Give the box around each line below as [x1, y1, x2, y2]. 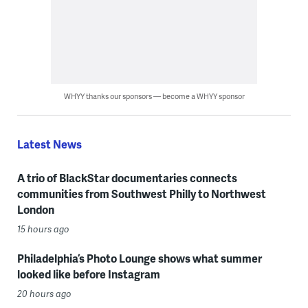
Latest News [16, 136, 82, 153]
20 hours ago [16, 287, 71, 300]
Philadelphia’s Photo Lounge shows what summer [16, 250, 262, 267]
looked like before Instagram [16, 266, 160, 283]
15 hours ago [16, 223, 69, 236]
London [16, 201, 54, 218]
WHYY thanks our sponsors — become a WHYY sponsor [63, 91, 245, 102]
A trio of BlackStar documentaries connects [16, 170, 237, 186]
